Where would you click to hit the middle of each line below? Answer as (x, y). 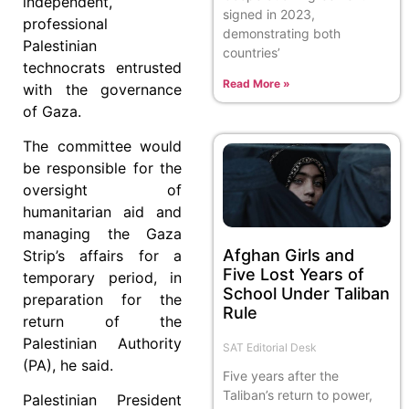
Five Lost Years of (294, 274)
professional (65, 23)
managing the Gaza (102, 233)
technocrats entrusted (102, 67)
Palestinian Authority (102, 343)
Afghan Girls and (288, 255)
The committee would (102, 146)
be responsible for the (102, 168)
